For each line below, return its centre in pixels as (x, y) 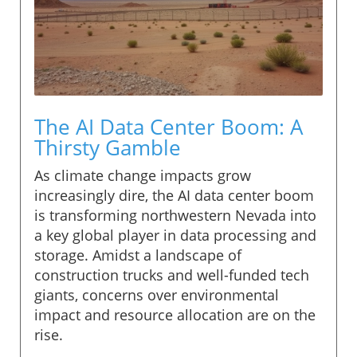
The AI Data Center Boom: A (169, 126)
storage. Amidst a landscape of (138, 255)
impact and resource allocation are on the (175, 314)
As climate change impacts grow (143, 175)
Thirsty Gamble (108, 147)
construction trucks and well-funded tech (172, 275)
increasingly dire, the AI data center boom (174, 195)
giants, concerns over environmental (157, 294)
